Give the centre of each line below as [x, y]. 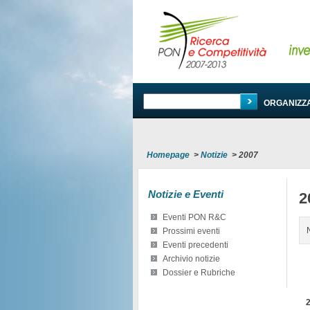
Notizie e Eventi [186, 194]
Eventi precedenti [195, 245]
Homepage [168, 155]
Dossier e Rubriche [199, 272]
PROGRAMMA [223, 103]
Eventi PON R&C [194, 217]
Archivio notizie [191, 258]
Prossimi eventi [191, 231]
